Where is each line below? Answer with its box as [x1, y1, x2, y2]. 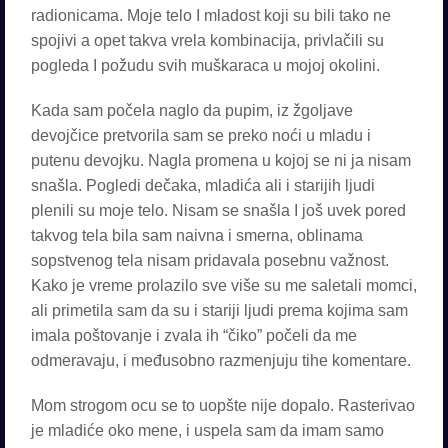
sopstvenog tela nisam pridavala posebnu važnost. [31, 252, 389, 269]
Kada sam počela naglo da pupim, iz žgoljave [31, 102, 353, 119]
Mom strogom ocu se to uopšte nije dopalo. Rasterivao [31, 397, 415, 414]
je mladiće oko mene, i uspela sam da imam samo [31, 422, 384, 439]
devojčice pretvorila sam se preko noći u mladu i [31, 127, 371, 144]
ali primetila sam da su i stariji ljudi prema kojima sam [31, 302, 408, 319]
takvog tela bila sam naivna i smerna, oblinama [31, 227, 363, 244]
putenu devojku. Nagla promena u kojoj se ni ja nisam [31, 152, 411, 169]
